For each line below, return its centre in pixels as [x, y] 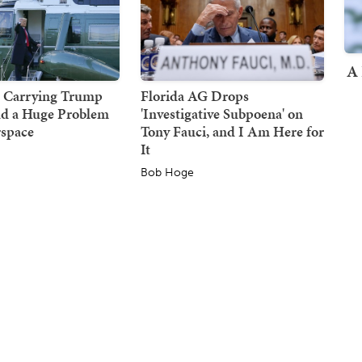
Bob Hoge [167, 172]
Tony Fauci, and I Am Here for [232, 131]
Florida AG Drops [194, 95]
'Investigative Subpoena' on [221, 113]
